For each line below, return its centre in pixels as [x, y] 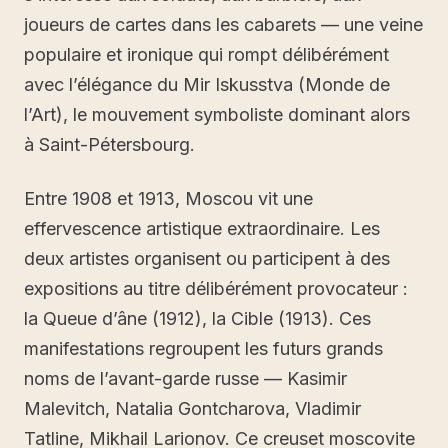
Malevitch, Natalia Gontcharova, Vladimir [192, 408]
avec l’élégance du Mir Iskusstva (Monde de [207, 84]
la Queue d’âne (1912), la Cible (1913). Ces [197, 318]
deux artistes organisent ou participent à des [207, 258]
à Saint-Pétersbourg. [109, 144]
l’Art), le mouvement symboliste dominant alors [217, 114]
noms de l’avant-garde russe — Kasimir [185, 378]
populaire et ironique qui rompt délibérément [206, 54]
